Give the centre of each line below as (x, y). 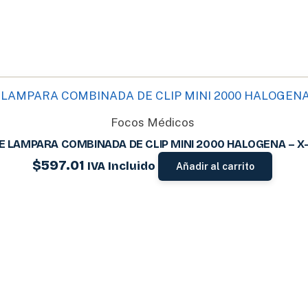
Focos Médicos (152, 123)
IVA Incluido (122, 166)
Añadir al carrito (216, 167)
